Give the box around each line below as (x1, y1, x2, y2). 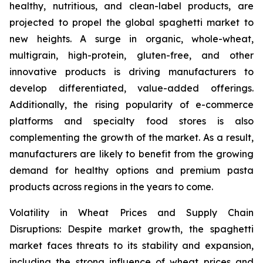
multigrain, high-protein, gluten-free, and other (9, 49, 254, 62)
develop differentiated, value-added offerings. (9, 82, 254, 95)
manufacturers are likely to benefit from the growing (9, 148, 254, 160)
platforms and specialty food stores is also (9, 115, 254, 127)
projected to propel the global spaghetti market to (9, 16, 254, 29)
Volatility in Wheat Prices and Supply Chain (9, 207, 254, 219)
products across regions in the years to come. (9, 181, 213, 193)
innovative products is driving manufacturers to (9, 66, 254, 78)
